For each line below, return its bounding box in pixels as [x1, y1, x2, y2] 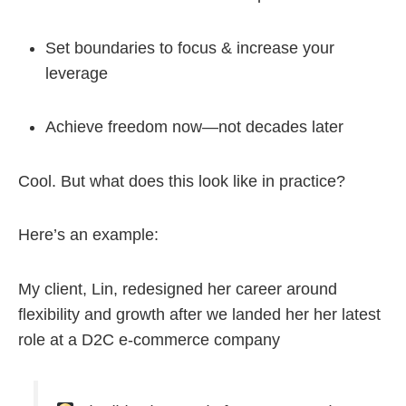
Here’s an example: [18, 226, 159, 245]
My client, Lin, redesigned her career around [18, 279, 337, 298]
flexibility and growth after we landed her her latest [18, 304, 381, 324]
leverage [45, 63, 108, 82]
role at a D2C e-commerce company [18, 330, 280, 349]
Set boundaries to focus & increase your [45, 38, 334, 57]
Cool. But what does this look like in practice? [18, 171, 345, 190]
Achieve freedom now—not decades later [45, 118, 343, 137]
